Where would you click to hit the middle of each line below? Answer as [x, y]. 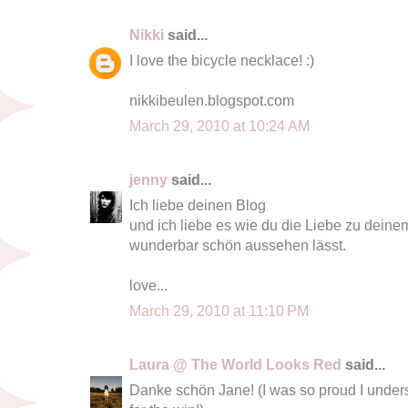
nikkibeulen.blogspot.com [212, 100]
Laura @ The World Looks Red [235, 364]
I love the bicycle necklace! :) [222, 60]
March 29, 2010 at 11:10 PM [219, 310]
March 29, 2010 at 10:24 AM [219, 125]
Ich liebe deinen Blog [198, 204]
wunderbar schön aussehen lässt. [238, 245]
